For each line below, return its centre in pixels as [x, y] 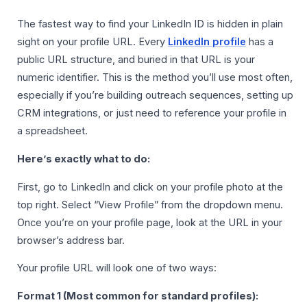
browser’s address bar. [71, 240]
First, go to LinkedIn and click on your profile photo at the [150, 187]
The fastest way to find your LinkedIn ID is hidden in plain [150, 24]
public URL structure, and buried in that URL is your [136, 60]
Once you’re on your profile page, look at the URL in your [150, 222]
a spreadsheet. [52, 131]
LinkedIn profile [207, 42]
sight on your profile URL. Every [93, 42]
